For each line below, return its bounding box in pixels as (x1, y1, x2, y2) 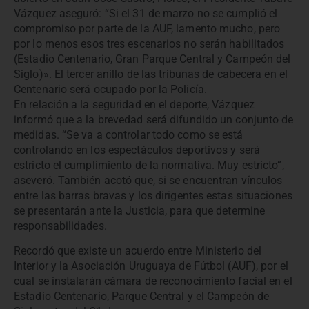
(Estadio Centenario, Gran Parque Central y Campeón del (14, 52, 291, 66)
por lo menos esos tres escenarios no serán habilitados (14, 37, 285, 50)
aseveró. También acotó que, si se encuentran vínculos (14, 173, 283, 187)
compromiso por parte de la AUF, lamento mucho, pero (14, 21, 281, 35)
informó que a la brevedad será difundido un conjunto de (14, 112, 294, 126)
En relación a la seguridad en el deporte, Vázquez (14, 97, 255, 111)
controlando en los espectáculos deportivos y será (14, 143, 260, 157)
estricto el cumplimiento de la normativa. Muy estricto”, (14, 158, 284, 172)
